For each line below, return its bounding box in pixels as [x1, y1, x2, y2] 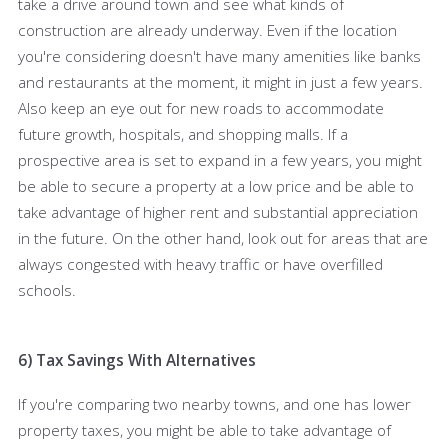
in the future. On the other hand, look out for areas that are [18, 227, 428, 248]
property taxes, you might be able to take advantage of [18, 419, 391, 440]
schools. [18, 279, 80, 300]
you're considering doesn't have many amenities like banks [18, 45, 421, 66]
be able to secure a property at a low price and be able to [18, 175, 414, 196]
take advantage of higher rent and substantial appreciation [18, 201, 418, 222]
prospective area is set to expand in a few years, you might [18, 149, 422, 170]
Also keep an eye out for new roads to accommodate [18, 97, 384, 118]
